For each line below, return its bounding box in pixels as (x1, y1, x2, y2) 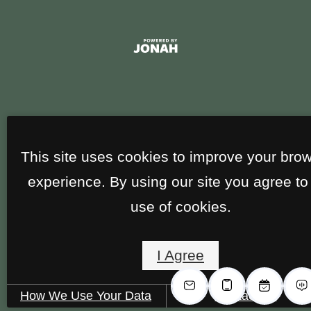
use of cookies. (130, 198, 231, 215)
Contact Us (215, 289, 277, 303)
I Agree (157, 247, 204, 263)
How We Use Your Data (20, 289, 151, 303)
